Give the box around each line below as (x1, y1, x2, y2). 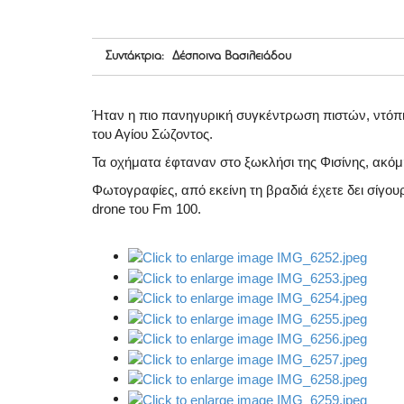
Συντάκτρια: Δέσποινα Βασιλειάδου (106, 50, 291, 64)
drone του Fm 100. (92, 201, 205, 217)
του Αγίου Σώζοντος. (92, 126, 213, 142)
